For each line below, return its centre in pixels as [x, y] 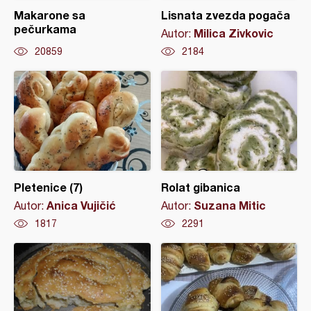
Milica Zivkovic [233, 33]
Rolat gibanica [200, 187]
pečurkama [45, 28]
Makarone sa [50, 15]
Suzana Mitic [229, 205]
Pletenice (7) [48, 187]
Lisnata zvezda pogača [225, 15]
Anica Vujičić [81, 205]
